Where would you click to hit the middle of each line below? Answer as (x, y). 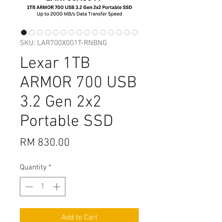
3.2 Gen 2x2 (61, 103)
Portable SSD (66, 122)
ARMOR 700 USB (78, 83)
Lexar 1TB (55, 64)
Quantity (33, 168)
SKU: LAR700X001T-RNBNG (63, 43)
